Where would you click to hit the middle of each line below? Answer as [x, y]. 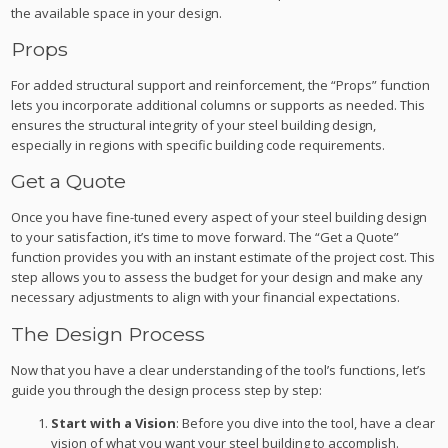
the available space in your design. [117, 12]
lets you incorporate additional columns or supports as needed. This [218, 105]
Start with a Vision [114, 422]
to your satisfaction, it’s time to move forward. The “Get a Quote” [205, 237]
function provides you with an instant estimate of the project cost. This [223, 257]
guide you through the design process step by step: [167, 389]
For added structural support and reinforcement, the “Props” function [221, 85]
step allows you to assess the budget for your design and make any [217, 277]
